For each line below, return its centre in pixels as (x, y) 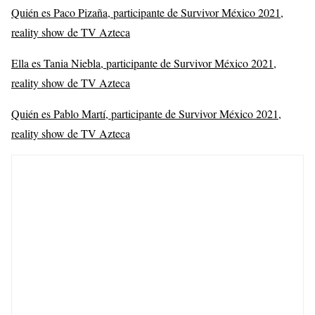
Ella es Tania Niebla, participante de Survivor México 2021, (144, 63)
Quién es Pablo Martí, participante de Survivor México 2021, (146, 113)
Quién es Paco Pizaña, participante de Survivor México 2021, (147, 12)
